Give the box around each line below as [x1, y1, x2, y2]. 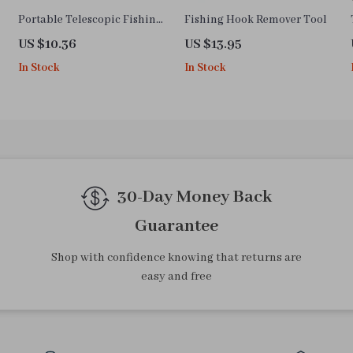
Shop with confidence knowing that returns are [50, 251, 302, 266]
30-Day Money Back [117, 186, 272, 209]
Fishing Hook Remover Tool [184, 13, 327, 28]
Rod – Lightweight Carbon [18, 30, 155, 45]
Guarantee [134, 215, 218, 238]
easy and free [140, 269, 212, 284]
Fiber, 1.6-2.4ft [18, 47, 91, 62]
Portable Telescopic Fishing [18, 13, 163, 28]
